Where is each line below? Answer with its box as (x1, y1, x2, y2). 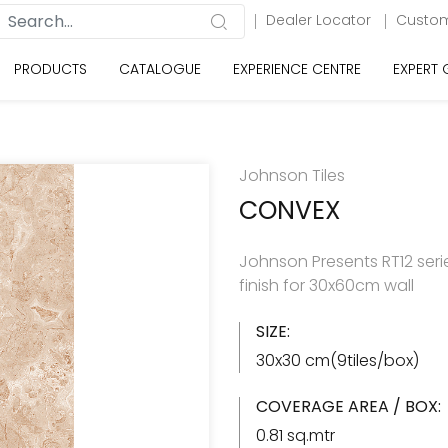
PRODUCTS (14, 59, 87, 79)
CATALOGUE (119, 59, 201, 79)
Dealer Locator (266, 10, 375, 30)
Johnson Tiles (239, 164, 345, 187)
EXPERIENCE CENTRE (233, 59, 361, 79)
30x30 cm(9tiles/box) (256, 349, 419, 372)
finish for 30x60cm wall (239, 274, 414, 297)
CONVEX (239, 193, 341, 228)
